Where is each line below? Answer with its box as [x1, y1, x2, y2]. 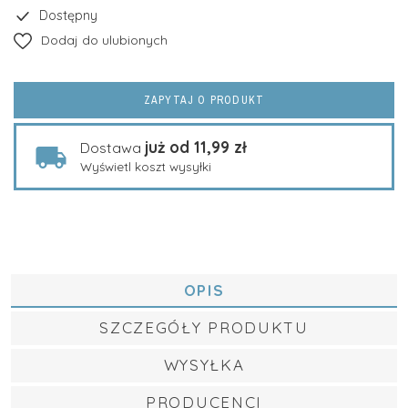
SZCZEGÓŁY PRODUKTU [99, 318, 309, 337]
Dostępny [32, 7, 97, 24]
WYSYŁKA [163, 355, 245, 374]
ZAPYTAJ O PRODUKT [143, 93, 265, 107]
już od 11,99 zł [145, 138, 247, 157]
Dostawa [80, 138, 145, 157]
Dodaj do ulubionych [41, 32, 168, 48]
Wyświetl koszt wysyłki [80, 158, 211, 174]
